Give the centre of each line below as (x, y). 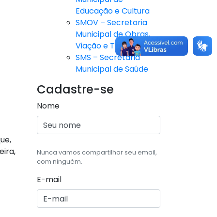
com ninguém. (60, 162)
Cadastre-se (75, 90)
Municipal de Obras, (113, 34)
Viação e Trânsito (108, 46)
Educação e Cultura (113, 11)
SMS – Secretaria (108, 58)
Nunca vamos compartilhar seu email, (97, 153)
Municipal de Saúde (112, 69)
